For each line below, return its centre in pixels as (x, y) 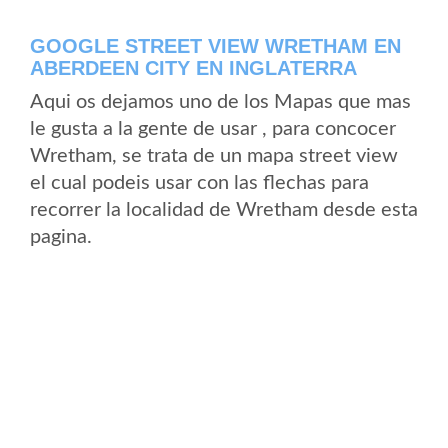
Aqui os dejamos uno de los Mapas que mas (220, 102)
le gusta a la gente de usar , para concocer (213, 129)
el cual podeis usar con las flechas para (199, 183)
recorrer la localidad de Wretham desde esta (224, 210)
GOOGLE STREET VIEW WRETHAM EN (215, 46)
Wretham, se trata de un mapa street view (214, 156)
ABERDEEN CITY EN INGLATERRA (193, 68)
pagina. (61, 237)
